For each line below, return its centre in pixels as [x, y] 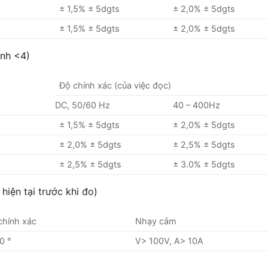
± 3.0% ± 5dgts [204, 164]
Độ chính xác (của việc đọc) [115, 85]
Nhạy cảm [156, 221]
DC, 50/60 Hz [83, 105]
